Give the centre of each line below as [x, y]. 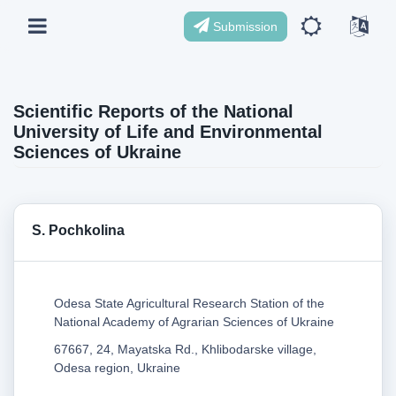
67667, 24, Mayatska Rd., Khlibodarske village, [185, 349]
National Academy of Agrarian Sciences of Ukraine [194, 321]
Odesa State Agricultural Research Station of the [189, 303]
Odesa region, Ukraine [117, 367]
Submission [244, 26]
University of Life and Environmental [168, 132]
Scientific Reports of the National [153, 111]
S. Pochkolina [78, 230]
